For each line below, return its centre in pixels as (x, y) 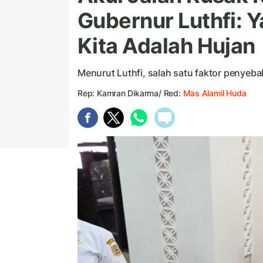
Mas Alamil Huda (215, 93)
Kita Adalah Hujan (166, 46)
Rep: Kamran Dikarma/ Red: (130, 93)
